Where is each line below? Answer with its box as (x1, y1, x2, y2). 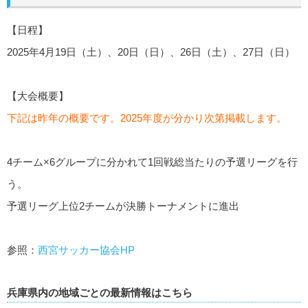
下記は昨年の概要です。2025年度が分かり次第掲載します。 (7, 111, 287, 124)
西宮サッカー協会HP (38, 243, 135, 256)
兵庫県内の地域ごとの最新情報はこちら (7, 286, 192, 298)
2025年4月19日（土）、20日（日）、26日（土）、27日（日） (7, 45, 295, 58)
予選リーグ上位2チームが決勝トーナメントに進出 (7, 199, 239, 212)
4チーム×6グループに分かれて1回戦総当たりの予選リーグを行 (7, 155, 298, 168)
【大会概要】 (7, 89, 69, 102)
